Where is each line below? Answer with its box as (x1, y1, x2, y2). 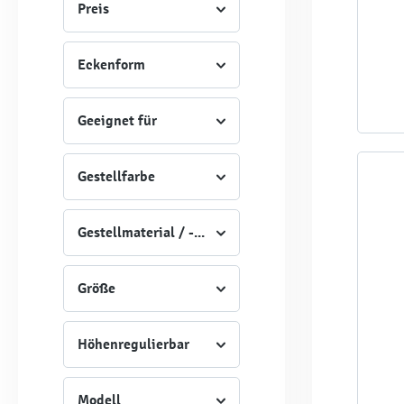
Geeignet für (78, 111, 157, 130)
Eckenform (78, 55, 145, 74)
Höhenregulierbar (78, 335, 189, 353)
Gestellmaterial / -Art (78, 223, 214, 242)
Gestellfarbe (78, 167, 155, 186)
